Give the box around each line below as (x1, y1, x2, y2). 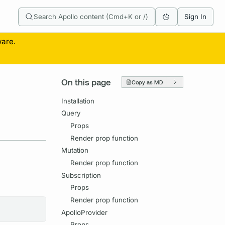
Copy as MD (132, 78, 163, 85)
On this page (61, 77, 111, 87)
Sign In (184, 13, 206, 21)
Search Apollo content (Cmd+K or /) (33, 13, 148, 21)
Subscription (61, 171, 101, 179)
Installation (61, 96, 95, 105)
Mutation (61, 146, 89, 155)
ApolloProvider (61, 208, 108, 216)
